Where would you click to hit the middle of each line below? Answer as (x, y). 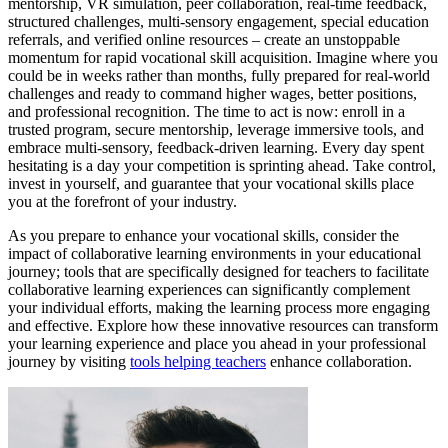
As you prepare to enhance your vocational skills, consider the (203, 236)
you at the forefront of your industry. (122, 202)
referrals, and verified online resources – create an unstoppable (204, 40)
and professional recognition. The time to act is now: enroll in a (206, 112)
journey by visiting (69, 362)
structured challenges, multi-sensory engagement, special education (218, 22)
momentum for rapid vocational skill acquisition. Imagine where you (223, 58)
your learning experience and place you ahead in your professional (217, 344)
